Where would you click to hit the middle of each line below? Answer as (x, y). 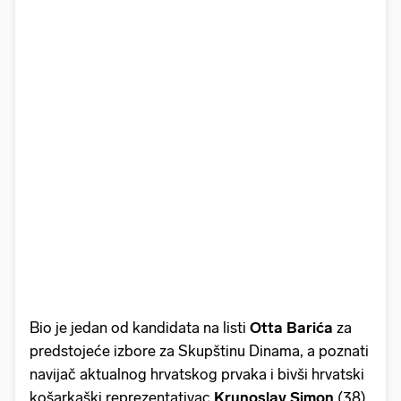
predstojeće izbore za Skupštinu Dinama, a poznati (199, 350)
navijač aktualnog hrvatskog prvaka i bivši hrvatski (197, 374)
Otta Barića (293, 327)
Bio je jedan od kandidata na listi (140, 327)
